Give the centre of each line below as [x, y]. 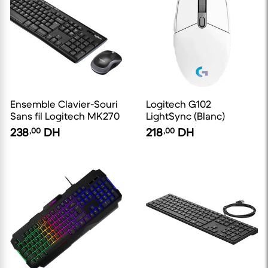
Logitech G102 [179, 105]
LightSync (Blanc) [185, 117]
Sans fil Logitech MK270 [65, 117]
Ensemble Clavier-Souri [64, 105]
